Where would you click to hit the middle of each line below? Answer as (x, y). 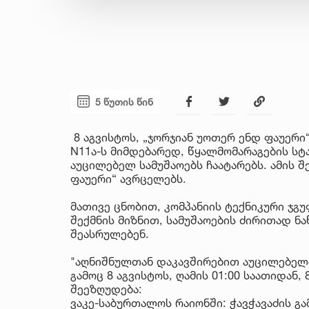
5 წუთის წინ (124, 101)
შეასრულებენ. (110, 233)
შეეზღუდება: (106, 289)
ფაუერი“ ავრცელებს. (128, 178)
